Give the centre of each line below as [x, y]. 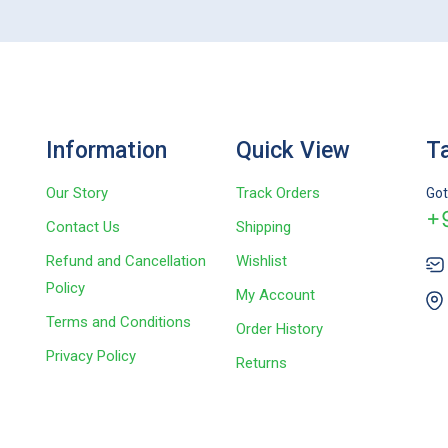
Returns [261, 363]
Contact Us [83, 227]
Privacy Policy [91, 356]
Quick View [293, 150]
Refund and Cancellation [126, 261]
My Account [275, 295]
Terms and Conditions [118, 322]
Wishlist [261, 261]
